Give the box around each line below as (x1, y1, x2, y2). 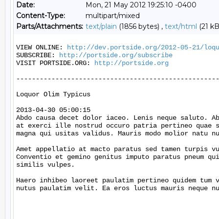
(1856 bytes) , (117, 22, 165, 31)
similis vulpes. (16, 161, 75, 169)
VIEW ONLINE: (16, 44, 67, 51)
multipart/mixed (86, 11, 140, 20)
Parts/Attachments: (16, 22, 83, 31)
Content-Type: (16, 11, 65, 20)
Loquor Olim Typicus (16, 90, 90, 98)
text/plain (86, 22, 117, 31)
